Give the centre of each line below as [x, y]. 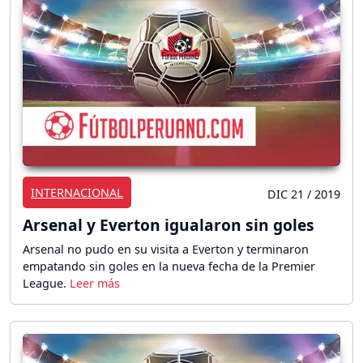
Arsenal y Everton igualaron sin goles [169, 225]
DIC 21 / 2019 [304, 194]
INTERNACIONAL [77, 193]
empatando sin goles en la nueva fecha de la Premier [169, 267]
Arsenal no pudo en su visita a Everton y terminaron [166, 250]
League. [46, 284]
